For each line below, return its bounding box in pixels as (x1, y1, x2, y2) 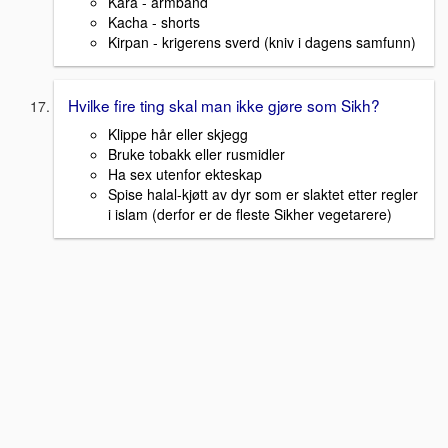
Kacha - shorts (108, 12, 200, 32)
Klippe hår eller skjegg (108, 123, 248, 144)
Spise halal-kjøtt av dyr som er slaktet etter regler (108, 183, 418, 204)
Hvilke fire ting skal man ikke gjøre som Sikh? (68, 94, 380, 116)
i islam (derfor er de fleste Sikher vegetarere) (108, 203, 392, 224)
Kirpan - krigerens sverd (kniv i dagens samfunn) (108, 32, 416, 52)
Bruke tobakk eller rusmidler (108, 143, 285, 164)
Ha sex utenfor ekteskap (108, 163, 262, 184)
